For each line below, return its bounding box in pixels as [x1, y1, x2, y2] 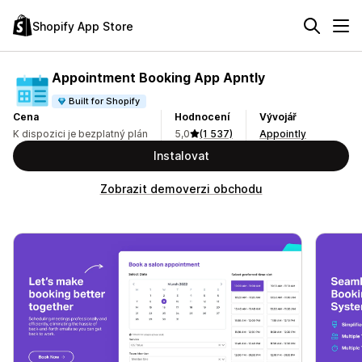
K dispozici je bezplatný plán [13, 128, 148, 140]
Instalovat [153, 149, 209, 162]
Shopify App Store [32, 19, 133, 33]
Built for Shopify [69, 95, 141, 107]
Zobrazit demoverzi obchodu [99, 182, 263, 196]
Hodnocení [175, 111, 229, 123]
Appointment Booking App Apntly [52, 69, 265, 86]
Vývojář [259, 111, 297, 123]
